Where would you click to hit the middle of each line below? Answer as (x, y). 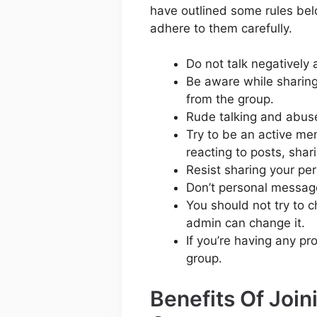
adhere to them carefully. (221, 28)
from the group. (230, 99)
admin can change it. (246, 223)
